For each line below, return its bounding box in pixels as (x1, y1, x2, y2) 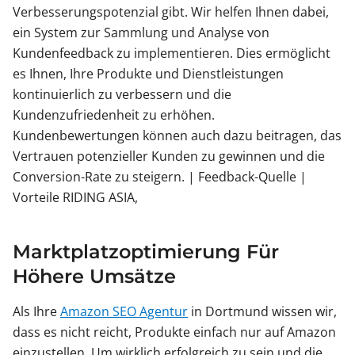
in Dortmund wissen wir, (188, 303, 337, 321)
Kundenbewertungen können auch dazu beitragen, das (13, 127, 342, 145)
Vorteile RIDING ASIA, (13, 189, 138, 207)
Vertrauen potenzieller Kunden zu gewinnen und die (13, 147, 325, 166)
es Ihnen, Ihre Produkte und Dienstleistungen (13, 65, 284, 83)
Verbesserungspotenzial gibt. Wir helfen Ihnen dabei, (13, 3, 329, 21)
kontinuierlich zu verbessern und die (13, 86, 231, 104)
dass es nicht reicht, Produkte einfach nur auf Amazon (13, 323, 336, 342)
